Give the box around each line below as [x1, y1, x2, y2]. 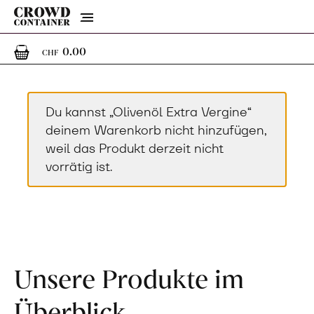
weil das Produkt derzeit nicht [46, 140, 224, 157]
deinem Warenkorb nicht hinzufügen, [46, 122, 266, 139]
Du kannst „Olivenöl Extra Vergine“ [46, 104, 252, 121]
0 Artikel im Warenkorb [85, 41, 242, 60]
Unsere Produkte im [14, 260, 244, 295]
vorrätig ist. [46, 158, 112, 175]
